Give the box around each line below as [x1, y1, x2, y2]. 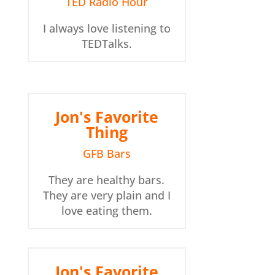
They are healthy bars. [48, 172, 165, 188]
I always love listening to [42, 21, 171, 36]
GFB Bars [82, 146, 131, 161]
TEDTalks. [81, 36, 132, 52]
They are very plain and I [42, 188, 171, 203]
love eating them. [61, 203, 152, 219]
